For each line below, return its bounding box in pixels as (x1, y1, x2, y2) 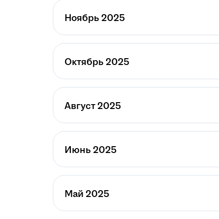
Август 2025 (65, 99, 121, 113)
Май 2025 (65, 187, 109, 201)
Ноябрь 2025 (65, 11, 125, 25)
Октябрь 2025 (65, 55, 129, 69)
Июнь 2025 (65, 143, 116, 157)
